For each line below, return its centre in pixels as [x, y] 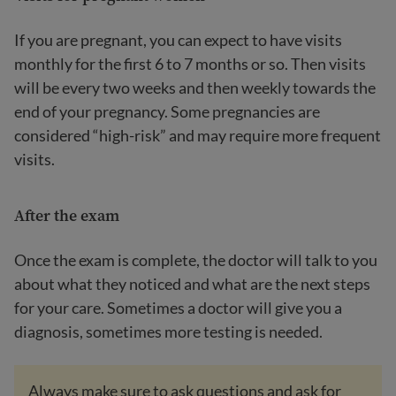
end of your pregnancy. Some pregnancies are [167, 111]
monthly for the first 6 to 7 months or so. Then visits [190, 64]
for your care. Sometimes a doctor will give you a [178, 308]
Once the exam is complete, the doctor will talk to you [196, 260]
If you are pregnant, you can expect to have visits [178, 40]
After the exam [67, 215]
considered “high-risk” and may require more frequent [198, 135]
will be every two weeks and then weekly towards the [195, 88]
